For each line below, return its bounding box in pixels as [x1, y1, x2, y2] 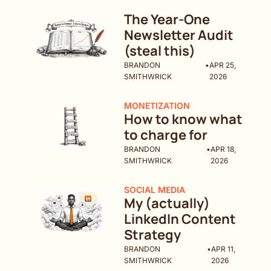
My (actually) [124, 194, 211, 213]
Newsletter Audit [124, 26, 234, 45]
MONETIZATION [124, 100, 191, 111]
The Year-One [124, 10, 211, 29]
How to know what [124, 110, 243, 129]
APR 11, [211, 244, 235, 254]
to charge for [124, 126, 208, 145]
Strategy [124, 226, 181, 244]
